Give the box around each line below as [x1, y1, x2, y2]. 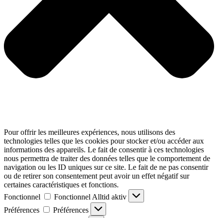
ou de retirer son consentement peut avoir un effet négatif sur [4, 172, 189, 181]
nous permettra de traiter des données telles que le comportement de [4, 154, 210, 163]
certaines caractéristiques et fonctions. [4, 181, 119, 189]
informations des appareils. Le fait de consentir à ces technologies [4, 145, 204, 154]
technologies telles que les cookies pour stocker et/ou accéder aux [4, 137, 204, 145]
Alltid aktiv [92, 193, 128, 201]
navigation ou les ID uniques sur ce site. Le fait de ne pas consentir [4, 163, 208, 172]
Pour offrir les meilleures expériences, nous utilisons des [4, 128, 175, 137]
